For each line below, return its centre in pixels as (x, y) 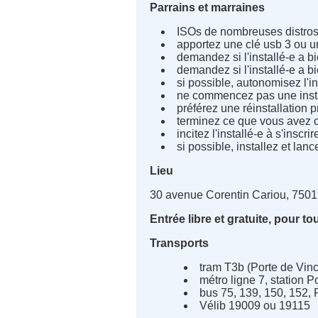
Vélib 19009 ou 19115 (255, 306)
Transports (180, 243)
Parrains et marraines (208, 8)
